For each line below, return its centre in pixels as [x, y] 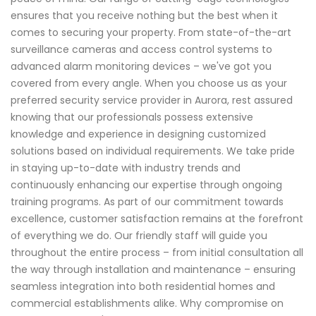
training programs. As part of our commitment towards [147, 202]
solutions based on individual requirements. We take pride [153, 151]
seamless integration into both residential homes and [143, 287]
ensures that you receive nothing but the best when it [144, 16]
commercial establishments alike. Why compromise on [147, 304]
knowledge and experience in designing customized [138, 134]
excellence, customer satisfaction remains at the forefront [157, 219]
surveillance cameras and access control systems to [141, 50]
